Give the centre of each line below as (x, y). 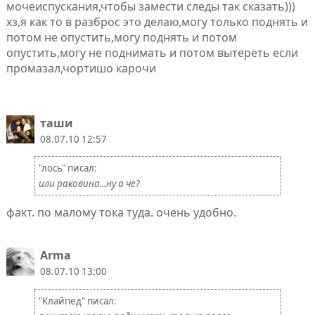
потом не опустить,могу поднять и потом (121, 38)
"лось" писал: (67, 168)
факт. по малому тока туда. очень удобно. (121, 213)
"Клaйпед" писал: (77, 301)
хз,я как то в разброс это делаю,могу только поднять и (157, 22)
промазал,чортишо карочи (81, 69)
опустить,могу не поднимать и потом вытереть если (152, 53)
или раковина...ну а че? (89, 183)
